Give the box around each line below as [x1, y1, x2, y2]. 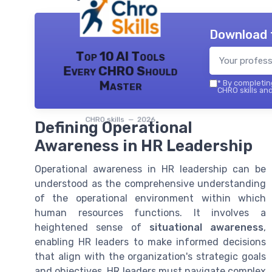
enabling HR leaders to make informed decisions [35, 236, 266, 248]
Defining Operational [35, 118, 192, 137]
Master [99, 78, 141, 93]
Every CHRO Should [63, 63, 178, 78]
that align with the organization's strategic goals [35, 251, 266, 262]
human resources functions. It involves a [35, 207, 266, 219]
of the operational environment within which [35, 192, 266, 204]
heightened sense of [35, 222, 149, 233]
